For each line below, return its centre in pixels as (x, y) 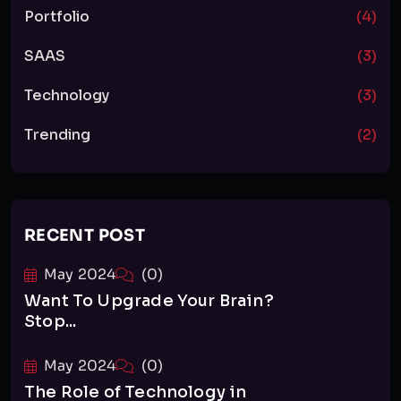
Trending (57, 135)
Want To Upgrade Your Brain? (149, 301)
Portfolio (57, 17)
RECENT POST (85, 235)
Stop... (51, 321)
